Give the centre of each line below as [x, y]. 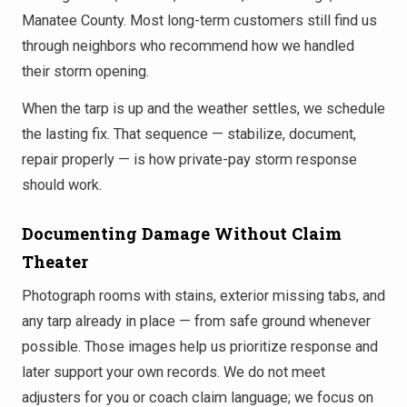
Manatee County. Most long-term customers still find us [199, 20]
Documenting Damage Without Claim [182, 234]
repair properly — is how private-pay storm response [189, 160]
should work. [62, 185]
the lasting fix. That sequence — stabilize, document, [189, 134]
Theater [55, 262]
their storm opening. [85, 71]
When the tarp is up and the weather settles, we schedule [203, 109]
